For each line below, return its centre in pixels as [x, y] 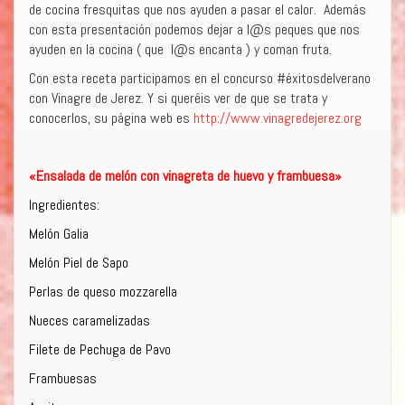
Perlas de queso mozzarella [103, 292]
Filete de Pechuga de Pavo [100, 350]
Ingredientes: [64, 205]
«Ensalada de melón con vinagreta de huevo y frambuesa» [185, 176]
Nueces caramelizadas [89, 321]
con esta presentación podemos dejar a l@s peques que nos [194, 30]
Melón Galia [59, 234]
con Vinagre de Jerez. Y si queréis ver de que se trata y [178, 99]
